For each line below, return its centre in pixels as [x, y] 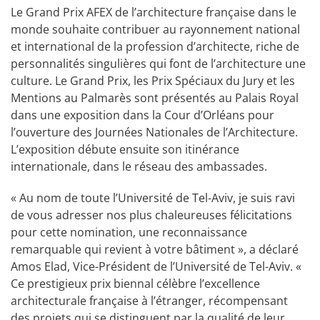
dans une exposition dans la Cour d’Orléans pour [142, 115]
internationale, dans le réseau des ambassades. [139, 167]
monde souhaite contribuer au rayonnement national [155, 30]
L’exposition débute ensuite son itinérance [125, 150]
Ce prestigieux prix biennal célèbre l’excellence [135, 284]
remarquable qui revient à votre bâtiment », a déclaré [155, 250]
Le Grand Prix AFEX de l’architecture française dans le [154, 12]
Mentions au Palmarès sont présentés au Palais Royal [155, 98]
